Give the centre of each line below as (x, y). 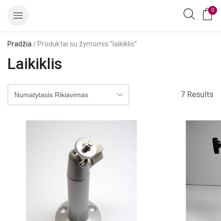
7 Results (197, 94)
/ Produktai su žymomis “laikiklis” (84, 44)
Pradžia (19, 44)
